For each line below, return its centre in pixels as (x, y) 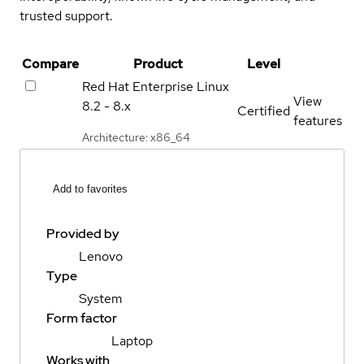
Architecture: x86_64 (136, 137)
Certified (264, 110)
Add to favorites (90, 189)
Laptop (132, 341)
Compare (50, 63)
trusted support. (66, 15)
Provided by (83, 234)
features (318, 120)
